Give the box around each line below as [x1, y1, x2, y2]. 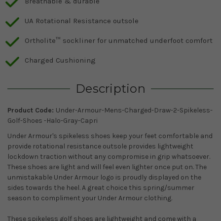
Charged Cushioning [25, 55, 96, 65]
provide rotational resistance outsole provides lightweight [7, 142, 193, 150]
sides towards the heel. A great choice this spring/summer [7, 183, 194, 192]
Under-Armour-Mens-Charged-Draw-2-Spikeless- [56, 106, 213, 114]
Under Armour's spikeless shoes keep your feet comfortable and [7, 131, 213, 140]
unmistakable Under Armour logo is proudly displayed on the [7, 173, 201, 182]
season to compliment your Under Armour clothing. [7, 193, 172, 202]
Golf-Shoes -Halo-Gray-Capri [7, 116, 98, 125]
